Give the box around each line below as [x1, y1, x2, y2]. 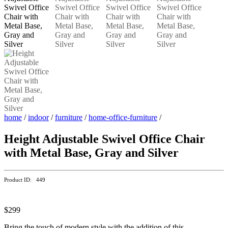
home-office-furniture [89, 112, 157, 122]
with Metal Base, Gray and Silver [4, 146, 179, 159]
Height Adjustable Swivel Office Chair [4, 132, 205, 146]
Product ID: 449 [4, 176, 45, 183]
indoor [28, 112, 49, 122]
